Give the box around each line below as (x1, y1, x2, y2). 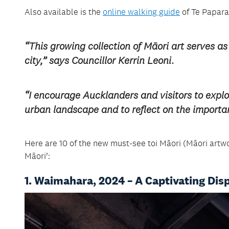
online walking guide (103, 7, 180, 17)
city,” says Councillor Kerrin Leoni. (25, 54, 174, 67)
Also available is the (25, 7, 103, 17)
